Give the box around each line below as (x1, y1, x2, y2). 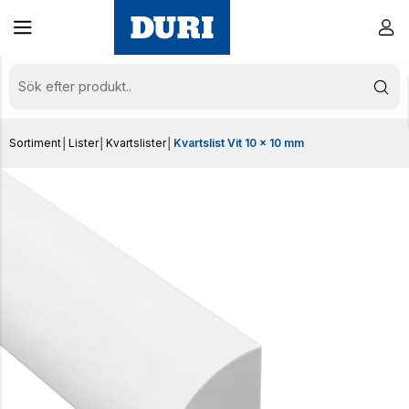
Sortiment (9, 136, 61, 150)
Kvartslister (106, 136, 166, 150)
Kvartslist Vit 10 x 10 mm (173, 136, 304, 150)
